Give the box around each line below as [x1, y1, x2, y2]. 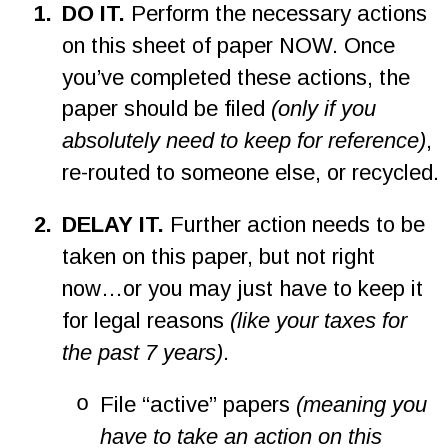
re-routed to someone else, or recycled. [61, 160, 439, 186]
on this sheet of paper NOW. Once [61, 32, 401, 58]
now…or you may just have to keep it [61, 276, 429, 302]
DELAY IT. [61, 212, 164, 238]
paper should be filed [61, 96, 271, 122]
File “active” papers [99, 392, 296, 418]
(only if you [270, 96, 382, 122]
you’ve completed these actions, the [61, 64, 416, 90]
